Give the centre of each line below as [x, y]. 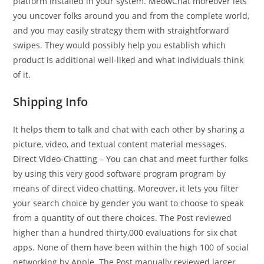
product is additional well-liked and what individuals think [128, 60]
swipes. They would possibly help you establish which [120, 45]
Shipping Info [51, 102]
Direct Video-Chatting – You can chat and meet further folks [131, 159]
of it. [22, 75]
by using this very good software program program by [120, 174]
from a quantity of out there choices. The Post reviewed [123, 218]
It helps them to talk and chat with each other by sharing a [129, 129]
